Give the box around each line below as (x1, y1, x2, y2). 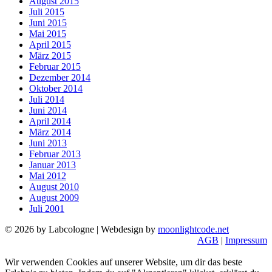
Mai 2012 (29, 171, 66, 182)
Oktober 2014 (29, 83, 83, 94)
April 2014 (29, 116, 71, 127)
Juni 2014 (29, 105, 67, 116)
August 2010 (29, 182, 79, 192)
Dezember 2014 (29, 72, 90, 83)
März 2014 (29, 127, 71, 138)
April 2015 (29, 39, 71, 50)
